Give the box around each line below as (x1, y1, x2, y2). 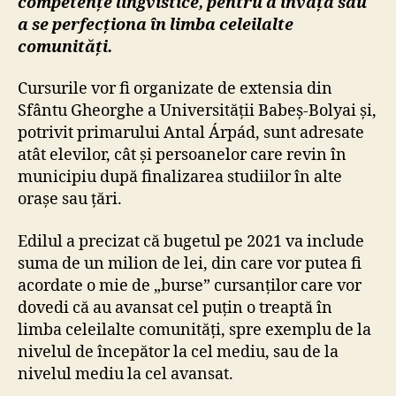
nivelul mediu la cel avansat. (18, 363, 233, 385)
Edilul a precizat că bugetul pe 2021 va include (18, 231, 364, 252)
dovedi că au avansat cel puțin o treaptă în (18, 297, 332, 318)
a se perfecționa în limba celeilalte (18, 14, 293, 35)
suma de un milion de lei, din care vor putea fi (18, 253, 362, 274)
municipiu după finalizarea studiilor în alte (18, 167, 342, 188)
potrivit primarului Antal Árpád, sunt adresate (18, 123, 364, 144)
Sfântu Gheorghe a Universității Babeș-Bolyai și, (18, 101, 377, 122)
